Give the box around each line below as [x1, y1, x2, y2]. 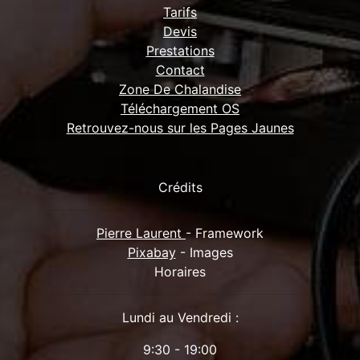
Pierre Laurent [96, 225, 186, 242]
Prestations [145, 43, 215, 59]
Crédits [157, 179, 202, 196]
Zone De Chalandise [119, 81, 241, 98]
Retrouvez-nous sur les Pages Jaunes [66, 120, 294, 137]
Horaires [154, 264, 206, 280]
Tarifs [163, 4, 197, 21]
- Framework [186, 225, 264, 242]
